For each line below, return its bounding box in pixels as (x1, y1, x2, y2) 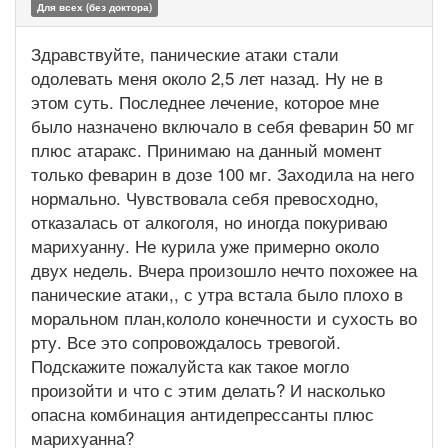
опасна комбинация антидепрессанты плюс (31, 401, 374, 427)
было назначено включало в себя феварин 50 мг (31, 113, 414, 139)
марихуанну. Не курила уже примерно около (31, 233, 379, 259)
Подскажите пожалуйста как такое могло (31, 353, 349, 379)
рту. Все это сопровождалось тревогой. (31, 329, 341, 355)
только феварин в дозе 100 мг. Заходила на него (31, 161, 414, 187)
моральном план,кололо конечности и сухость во (31, 305, 417, 331)
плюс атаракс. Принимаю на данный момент (31, 137, 382, 163)
